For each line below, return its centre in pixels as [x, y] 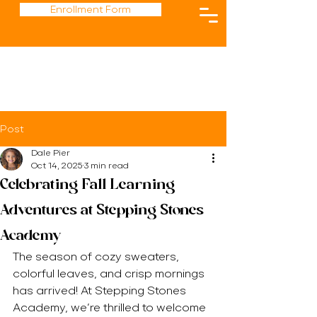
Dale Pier [51, 153]
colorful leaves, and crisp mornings [110, 273]
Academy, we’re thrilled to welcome [111, 307]
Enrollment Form [91, 9]
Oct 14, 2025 [57, 166]
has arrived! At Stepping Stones [101, 290]
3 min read [106, 166]
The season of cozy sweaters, [97, 257]
